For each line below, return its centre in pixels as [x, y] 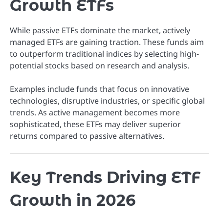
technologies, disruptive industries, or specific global [107, 101]
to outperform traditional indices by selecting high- [104, 54]
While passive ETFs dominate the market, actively [100, 31]
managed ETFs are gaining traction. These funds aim [107, 42]
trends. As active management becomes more [95, 113]
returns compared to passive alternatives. [87, 136]
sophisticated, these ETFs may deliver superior [95, 124]
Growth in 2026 [73, 200]
